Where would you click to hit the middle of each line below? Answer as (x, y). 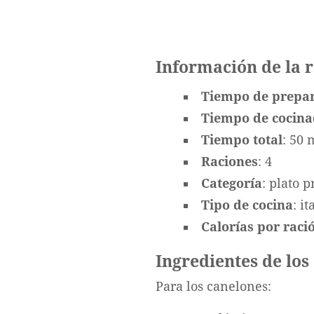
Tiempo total (242, 140)
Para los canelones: (213, 286)
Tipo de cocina (247, 205)
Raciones (230, 162)
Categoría (232, 183)
